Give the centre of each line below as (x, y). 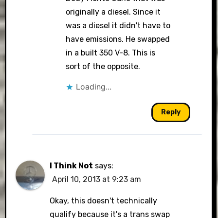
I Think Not (72, 166)
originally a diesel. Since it (113, 12)
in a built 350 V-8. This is (110, 53)
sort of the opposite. (103, 66)
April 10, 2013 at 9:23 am (97, 179)
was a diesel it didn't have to (118, 26)
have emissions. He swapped (118, 39)
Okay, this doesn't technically (104, 201)
